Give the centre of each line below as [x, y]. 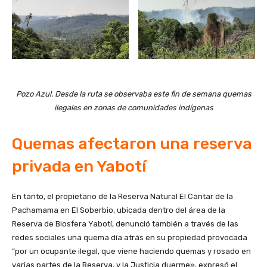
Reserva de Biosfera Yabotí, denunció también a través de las [125, 223]
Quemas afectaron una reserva [132, 143]
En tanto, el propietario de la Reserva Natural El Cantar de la [122, 196]
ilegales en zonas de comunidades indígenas [133, 107]
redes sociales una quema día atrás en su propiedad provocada [130, 237]
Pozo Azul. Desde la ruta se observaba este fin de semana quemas [133, 94]
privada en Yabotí [79, 166]
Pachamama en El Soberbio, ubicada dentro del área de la [119, 210]
